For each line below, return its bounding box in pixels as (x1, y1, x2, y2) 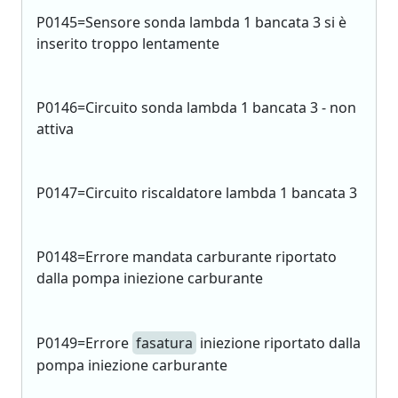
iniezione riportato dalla (196, 333, 361, 353)
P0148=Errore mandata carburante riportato (36, 247, 337, 267)
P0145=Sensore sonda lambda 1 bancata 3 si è (36, 12, 346, 32)
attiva (36, 119, 74, 139)
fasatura (136, 333, 193, 353)
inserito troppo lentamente (36, 34, 219, 53)
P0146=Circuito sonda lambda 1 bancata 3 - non (36, 98, 356, 117)
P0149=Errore (36, 333, 132, 353)
